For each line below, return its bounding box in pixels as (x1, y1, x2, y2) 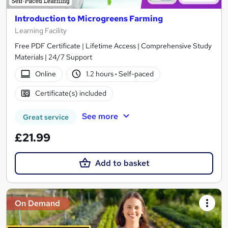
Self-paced (117, 69, 154, 79)
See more (81, 110, 118, 122)
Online (35, 69, 56, 79)
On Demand (15, 197, 60, 209)
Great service (23, 112, 69, 122)
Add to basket (95, 157, 150, 168)
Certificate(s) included (35, 89, 106, 98)
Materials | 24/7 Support (15, 52, 92, 62)
